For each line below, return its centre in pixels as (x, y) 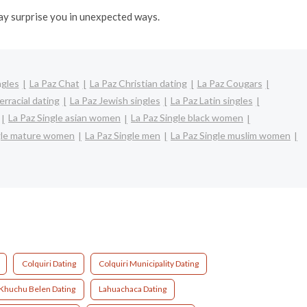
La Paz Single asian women (64, 118)
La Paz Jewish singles (115, 100)
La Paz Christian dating (138, 83)
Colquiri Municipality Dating (149, 263)
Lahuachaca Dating (132, 289)
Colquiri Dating (49, 263)
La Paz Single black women (187, 118)
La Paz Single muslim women (231, 135)
